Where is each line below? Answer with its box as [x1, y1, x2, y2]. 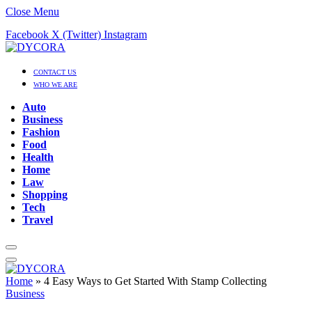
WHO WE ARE [33, 81, 77, 88]
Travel [22, 214, 53, 226]
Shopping [22, 189, 68, 201]
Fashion [22, 126, 60, 138]
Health [22, 151, 54, 163]
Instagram [104, 29, 147, 40]
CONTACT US [33, 68, 77, 76]
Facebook [6, 29, 49, 40]
